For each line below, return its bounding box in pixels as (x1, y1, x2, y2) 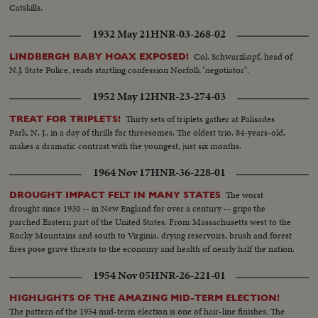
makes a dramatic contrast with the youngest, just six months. (9, 139, 242, 153)
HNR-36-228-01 (150, 165, 226, 181)
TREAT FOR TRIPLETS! (9, 114, 121, 125)
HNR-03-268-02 (150, 26, 226, 43)
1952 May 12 (92, 89, 150, 105)
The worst (226, 188, 264, 202)
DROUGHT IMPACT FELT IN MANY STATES (9, 190, 221, 201)
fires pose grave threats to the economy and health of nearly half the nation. (9, 242, 295, 256)
